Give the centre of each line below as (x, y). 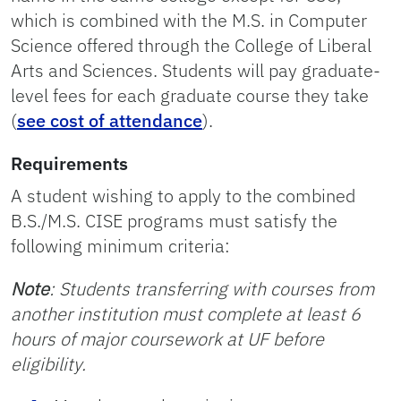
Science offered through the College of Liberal (191, 45)
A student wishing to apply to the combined (183, 196)
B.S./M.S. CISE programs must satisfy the (174, 221)
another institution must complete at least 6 (186, 314)
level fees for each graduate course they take (190, 95)
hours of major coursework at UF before (167, 339)
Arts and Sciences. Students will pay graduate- (196, 70)
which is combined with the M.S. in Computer (189, 20)
